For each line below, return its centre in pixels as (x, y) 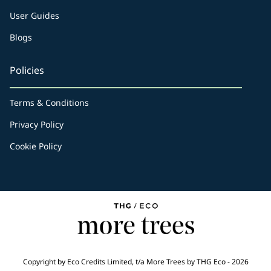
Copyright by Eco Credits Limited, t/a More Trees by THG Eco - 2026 (135, 262)
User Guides (34, 15)
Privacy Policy (37, 124)
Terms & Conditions (49, 103)
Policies (27, 70)
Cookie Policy (36, 146)
